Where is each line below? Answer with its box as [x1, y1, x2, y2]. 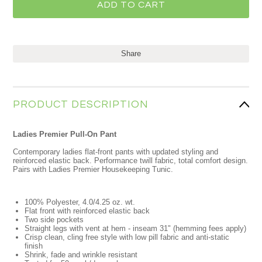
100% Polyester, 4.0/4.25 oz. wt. [25, 198, 136, 206]
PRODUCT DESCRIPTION [13, 99, 149, 110]
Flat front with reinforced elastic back [25, 206, 150, 215]
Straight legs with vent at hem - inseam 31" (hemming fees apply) [25, 224, 247, 233]
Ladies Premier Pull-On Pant [13, 130, 117, 139]
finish [25, 242, 43, 250]
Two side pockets [25, 215, 84, 224]
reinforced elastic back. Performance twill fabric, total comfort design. [13, 156, 249, 165]
